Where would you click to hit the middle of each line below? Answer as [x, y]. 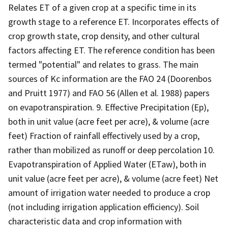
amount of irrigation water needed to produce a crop [109, 192]
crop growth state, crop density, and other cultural [104, 36]
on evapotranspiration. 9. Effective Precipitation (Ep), [108, 107]
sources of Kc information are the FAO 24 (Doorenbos [110, 78]
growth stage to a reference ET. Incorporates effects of [114, 21]
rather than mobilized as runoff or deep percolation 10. [111, 150]
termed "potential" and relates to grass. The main [103, 64]
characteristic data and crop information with [95, 221]
